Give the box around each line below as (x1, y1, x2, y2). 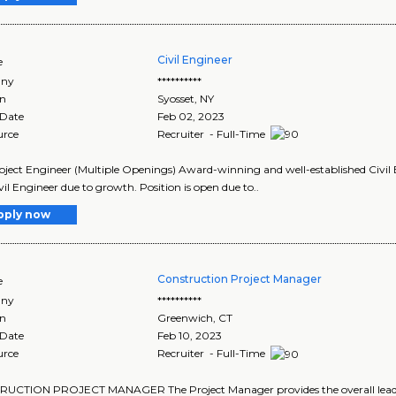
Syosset (157, 91, 195, 105)
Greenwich (157, 311, 214, 325)
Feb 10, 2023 (157, 329, 223, 343)
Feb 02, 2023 (157, 109, 225, 123)
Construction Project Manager (157, 272, 323, 286)
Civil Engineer (157, 52, 233, 66)
